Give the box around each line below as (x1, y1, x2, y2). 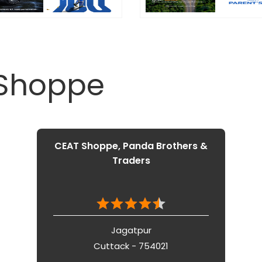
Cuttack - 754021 (94, 240, 168, 253)
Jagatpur (111, 224, 151, 237)
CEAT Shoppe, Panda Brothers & (54, 139, 208, 153)
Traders (112, 154, 150, 168)
